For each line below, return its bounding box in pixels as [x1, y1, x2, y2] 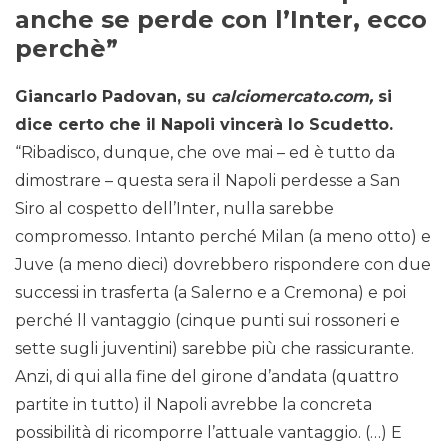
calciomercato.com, [211, 87, 378, 107]
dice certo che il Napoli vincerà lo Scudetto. [15, 115, 393, 135]
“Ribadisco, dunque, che [15, 143, 207, 163]
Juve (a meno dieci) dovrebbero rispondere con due [15, 255, 431, 275]
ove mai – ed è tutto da [212, 143, 395, 163]
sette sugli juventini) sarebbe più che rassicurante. [15, 339, 414, 359]
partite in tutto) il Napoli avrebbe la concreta [15, 395, 372, 415]
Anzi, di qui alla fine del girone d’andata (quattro [15, 367, 399, 387]
